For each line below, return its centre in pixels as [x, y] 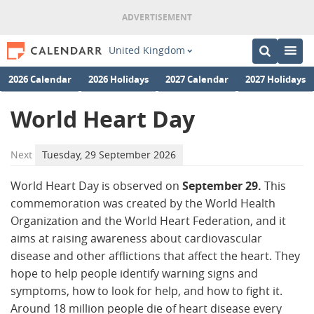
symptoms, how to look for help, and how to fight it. [146, 291]
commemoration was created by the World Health [143, 203]
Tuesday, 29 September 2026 [109, 155]
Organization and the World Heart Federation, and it [148, 221]
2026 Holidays [118, 78]
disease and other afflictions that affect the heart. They [155, 256]
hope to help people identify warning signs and [134, 273]
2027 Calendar [197, 78]
